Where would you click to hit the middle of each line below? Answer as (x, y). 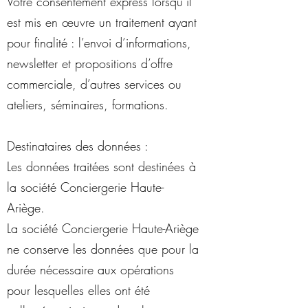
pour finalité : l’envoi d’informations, (99, 43)
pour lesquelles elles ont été (78, 290)
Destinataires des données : (78, 146)
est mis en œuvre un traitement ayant (102, 22)
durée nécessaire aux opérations (90, 269)
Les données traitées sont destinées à (101, 166)
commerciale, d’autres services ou (94, 84)
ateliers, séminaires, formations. (88, 104)
